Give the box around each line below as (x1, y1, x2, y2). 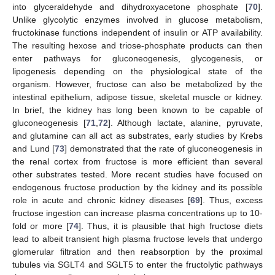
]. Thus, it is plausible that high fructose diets (79, 220, 263, 231)
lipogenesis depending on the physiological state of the (12, 66, 263, 76)
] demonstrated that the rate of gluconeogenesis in (64, 143, 263, 153)
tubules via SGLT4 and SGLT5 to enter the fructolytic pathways (12, 259, 263, 269)
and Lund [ (12, 143, 55, 153)
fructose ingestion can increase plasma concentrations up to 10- (12, 207, 263, 218)
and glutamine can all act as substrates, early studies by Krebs (12, 130, 263, 141)
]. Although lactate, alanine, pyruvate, (107, 117, 263, 128)
